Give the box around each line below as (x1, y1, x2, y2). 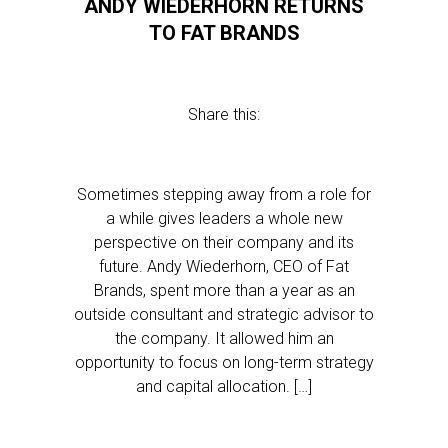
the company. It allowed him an (114, 329, 334, 348)
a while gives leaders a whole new (105, 209, 343, 228)
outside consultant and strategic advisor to (74, 305, 374, 324)
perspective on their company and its (94, 233, 354, 252)
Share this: (188, 105, 260, 124)
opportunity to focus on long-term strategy (74, 353, 374, 372)
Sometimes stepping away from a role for (77, 185, 371, 204)
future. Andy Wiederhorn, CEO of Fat (99, 257, 349, 276)
